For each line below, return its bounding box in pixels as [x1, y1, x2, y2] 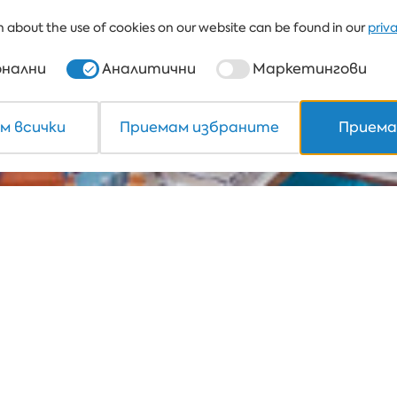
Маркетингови [252, 59, 367, 78]
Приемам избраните [120, 118, 280, 136]
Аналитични [102, 59, 196, 78]
